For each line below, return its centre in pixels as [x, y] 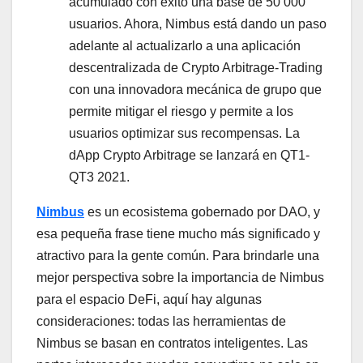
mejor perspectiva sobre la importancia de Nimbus [180, 278]
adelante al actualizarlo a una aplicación [185, 46]
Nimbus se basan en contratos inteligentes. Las [172, 344]
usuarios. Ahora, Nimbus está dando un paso [198, 24]
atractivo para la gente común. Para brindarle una [178, 256]
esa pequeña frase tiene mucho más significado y [178, 234]
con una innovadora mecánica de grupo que [195, 90]
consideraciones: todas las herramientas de [161, 322]
